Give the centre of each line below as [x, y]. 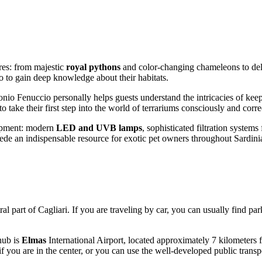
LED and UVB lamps [99, 127]
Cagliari [53, 209]
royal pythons [93, 67]
